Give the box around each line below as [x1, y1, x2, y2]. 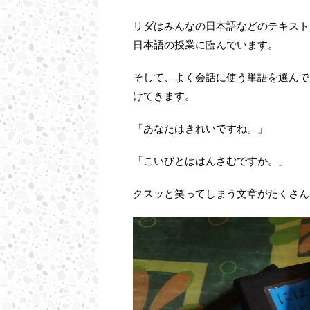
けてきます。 [133, 89, 195, 103]
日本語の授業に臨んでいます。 [133, 38, 278, 52]
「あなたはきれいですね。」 [133, 122, 268, 136]
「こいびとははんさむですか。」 [133, 154, 289, 168]
